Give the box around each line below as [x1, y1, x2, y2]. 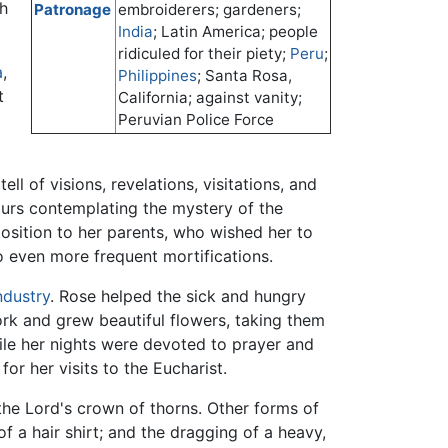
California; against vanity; [118, 88, 302, 108]
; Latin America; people [153, 22, 318, 42]
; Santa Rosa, [197, 66, 292, 86]
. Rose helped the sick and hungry [50, 286, 306, 307]
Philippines [118, 66, 197, 86]
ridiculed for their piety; [118, 44, 290, 64]
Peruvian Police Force [118, 110, 274, 130]
